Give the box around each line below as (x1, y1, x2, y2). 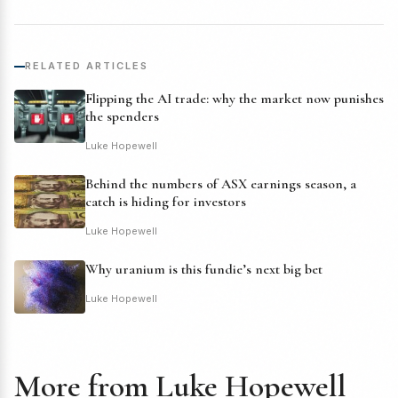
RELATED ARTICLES (25, 60, 148, 73)
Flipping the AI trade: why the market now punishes (85, 90, 384, 108)
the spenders (85, 107, 159, 126)
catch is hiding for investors (85, 193, 246, 211)
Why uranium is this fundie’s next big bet (85, 260, 322, 279)
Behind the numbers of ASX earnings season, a (85, 175, 356, 194)
